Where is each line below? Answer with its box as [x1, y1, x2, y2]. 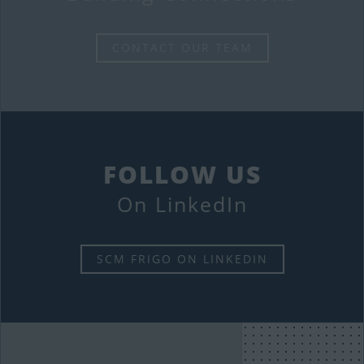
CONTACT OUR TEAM [111, 40, 253, 56]
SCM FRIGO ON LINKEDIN [96, 251, 268, 267]
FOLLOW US [102, 158, 262, 192]
